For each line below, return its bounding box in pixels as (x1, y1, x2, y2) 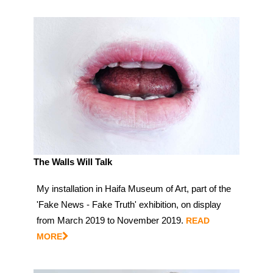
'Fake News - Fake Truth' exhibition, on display (37, 199, 221, 210)
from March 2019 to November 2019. (37, 214, 183, 225)
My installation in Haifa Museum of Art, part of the (37, 183, 231, 194)
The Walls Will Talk (34, 156, 112, 167)
